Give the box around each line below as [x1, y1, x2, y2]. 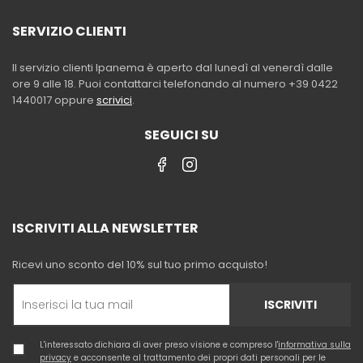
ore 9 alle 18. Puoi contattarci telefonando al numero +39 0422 [12, 76, 338, 92]
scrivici [96, 92, 132, 109]
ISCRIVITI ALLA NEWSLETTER [12, 219, 199, 238]
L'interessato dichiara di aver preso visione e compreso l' [40, 339, 278, 352]
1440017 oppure [12, 92, 96, 109]
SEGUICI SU [144, 126, 219, 145]
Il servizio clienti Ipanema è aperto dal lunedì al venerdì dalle [12, 60, 333, 76]
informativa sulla [278, 339, 351, 352]
